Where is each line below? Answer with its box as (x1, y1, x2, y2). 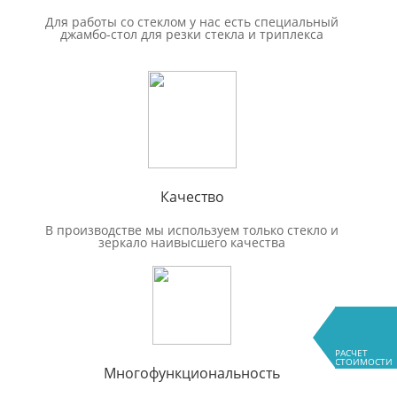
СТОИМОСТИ (335, 355, 393, 368)
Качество (160, 186, 224, 206)
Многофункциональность (104, 362, 280, 383)
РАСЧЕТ (335, 346, 368, 359)
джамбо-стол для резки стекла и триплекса (60, 25, 323, 43)
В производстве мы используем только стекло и (45, 221, 339, 238)
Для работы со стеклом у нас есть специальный (45, 12, 339, 30)
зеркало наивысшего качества (98, 233, 285, 251)
